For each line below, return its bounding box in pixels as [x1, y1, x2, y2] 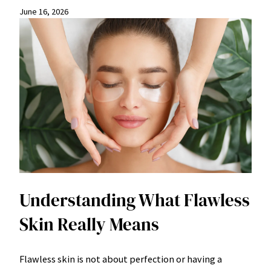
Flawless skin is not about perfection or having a [19, 252, 222, 265]
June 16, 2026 [19, 6, 68, 18]
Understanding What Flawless [19, 188, 250, 212]
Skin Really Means [19, 212, 159, 237]
